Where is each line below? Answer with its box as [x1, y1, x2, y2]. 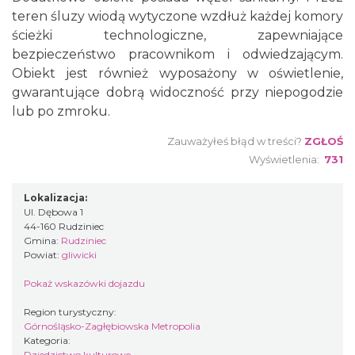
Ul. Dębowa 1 [24, 206, 83, 218]
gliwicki [62, 249, 97, 261]
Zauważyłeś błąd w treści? [167, 135, 302, 147]
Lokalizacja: [24, 192, 87, 204]
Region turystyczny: [24, 306, 119, 318]
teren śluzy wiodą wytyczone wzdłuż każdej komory [12, 9, 343, 24]
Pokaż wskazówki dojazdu [24, 277, 145, 289]
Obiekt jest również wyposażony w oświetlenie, [12, 66, 343, 81]
